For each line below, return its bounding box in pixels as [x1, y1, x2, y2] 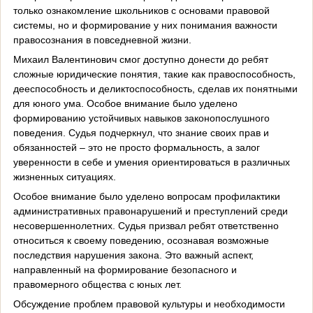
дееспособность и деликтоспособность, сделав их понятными [13, 82, 298, 94]
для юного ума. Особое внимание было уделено [13, 97, 238, 109]
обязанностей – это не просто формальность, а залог [13, 141, 260, 153]
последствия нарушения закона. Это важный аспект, [13, 249, 254, 261]
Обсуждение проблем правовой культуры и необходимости [13, 298, 285, 310]
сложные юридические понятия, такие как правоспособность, [13, 68, 296, 80]
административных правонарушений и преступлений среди [13, 205, 288, 217]
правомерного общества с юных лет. [13, 278, 182, 290]
